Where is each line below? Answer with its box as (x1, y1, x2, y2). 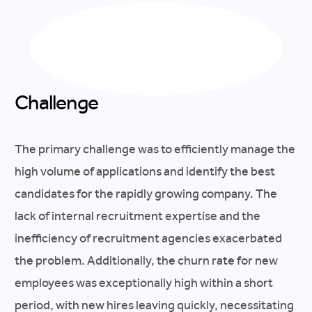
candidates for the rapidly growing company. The (15, 186, 278, 201)
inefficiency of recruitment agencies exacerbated (15, 231, 283, 245)
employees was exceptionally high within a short (15, 275, 274, 290)
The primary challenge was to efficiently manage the (15, 141, 296, 156)
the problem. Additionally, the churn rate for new (15, 253, 279, 267)
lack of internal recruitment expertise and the (15, 208, 261, 223)
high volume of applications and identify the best (15, 164, 276, 178)
